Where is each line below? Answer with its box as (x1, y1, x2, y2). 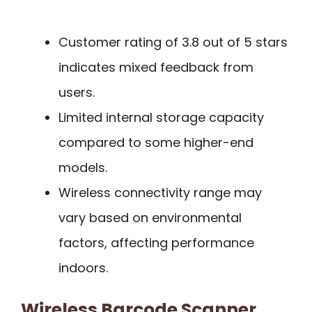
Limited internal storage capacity (58, 108, 264, 126)
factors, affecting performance (58, 233, 254, 251)
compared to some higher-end (58, 133, 253, 151)
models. (58, 158, 107, 176)
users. (58, 83, 95, 101)
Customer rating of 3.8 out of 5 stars (58, 33, 288, 51)
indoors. (58, 258, 108, 276)
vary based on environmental (58, 208, 242, 226)
